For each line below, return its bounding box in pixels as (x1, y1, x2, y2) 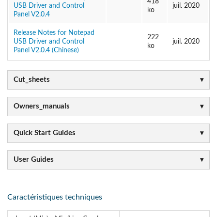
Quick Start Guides (14, 129, 76, 137)
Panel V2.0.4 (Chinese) (14, 46, 79, 54)
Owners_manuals (14, 102, 70, 110)
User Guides (14, 155, 54, 163)
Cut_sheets (14, 76, 50, 83)
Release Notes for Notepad (14, 29, 94, 36)
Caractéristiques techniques (7, 193, 102, 201)
